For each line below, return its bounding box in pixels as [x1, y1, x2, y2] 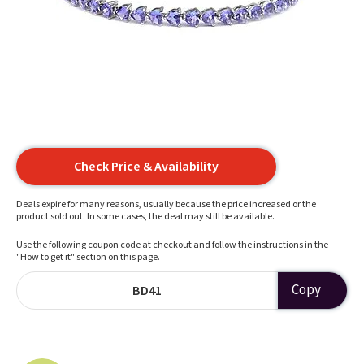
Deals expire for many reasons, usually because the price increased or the [16, 197, 316, 211]
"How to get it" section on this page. [16, 250, 160, 264]
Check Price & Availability [74, 158, 219, 175]
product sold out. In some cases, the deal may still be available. [16, 210, 275, 223]
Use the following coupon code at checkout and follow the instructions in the [16, 238, 328, 252]
